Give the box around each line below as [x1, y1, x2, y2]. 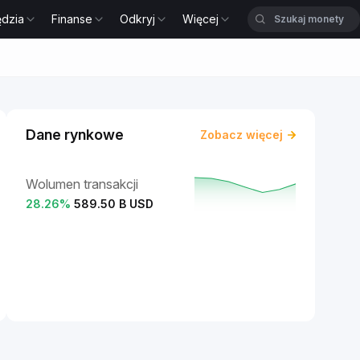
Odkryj [120, 12, 156, 26]
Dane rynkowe [26, 126, 124, 143]
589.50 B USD [74, 196, 153, 211]
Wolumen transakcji [26, 175, 138, 192]
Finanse [51, 12, 93, 26]
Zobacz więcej [200, 128, 283, 141]
